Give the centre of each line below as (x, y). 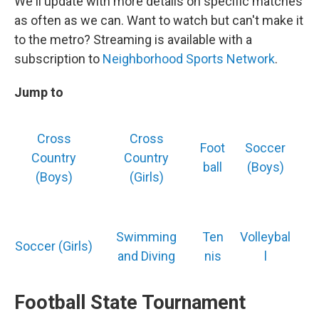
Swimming (146, 237)
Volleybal (265, 237)
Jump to (39, 93)
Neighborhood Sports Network (189, 59)
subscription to (58, 59)
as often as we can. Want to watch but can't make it (159, 21)
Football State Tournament (130, 303)
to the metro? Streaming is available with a (133, 40)
